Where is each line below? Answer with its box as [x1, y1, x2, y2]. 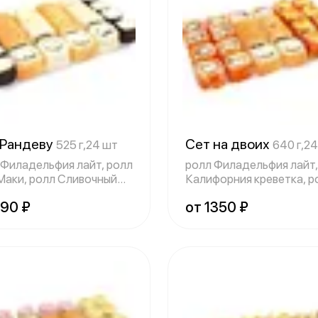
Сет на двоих [185, 136, 273, 153]
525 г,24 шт [56, 138, 118, 152]
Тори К [185, 186, 222, 200]
